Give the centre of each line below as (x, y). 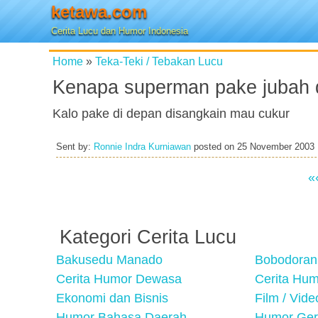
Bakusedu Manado (109, 260)
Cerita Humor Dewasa (119, 279)
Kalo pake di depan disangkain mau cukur (171, 114)
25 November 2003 (276, 147)
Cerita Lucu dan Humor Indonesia (120, 31)
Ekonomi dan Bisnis (112, 298)
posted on (214, 147)
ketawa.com (99, 12)
